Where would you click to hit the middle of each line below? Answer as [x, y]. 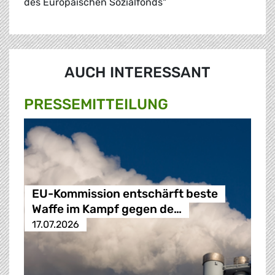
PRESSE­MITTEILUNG [96, 105]
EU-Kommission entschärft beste [125, 194]
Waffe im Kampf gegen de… [107, 209]
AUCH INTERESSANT [137, 73]
